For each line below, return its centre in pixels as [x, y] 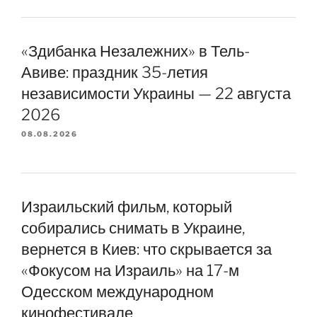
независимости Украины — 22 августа [156, 93]
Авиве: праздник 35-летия [115, 72]
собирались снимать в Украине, [133, 227]
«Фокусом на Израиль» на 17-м [130, 270]
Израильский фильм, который [127, 206]
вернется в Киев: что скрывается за [146, 249]
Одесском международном [117, 291]
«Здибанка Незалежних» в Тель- [136, 51]
